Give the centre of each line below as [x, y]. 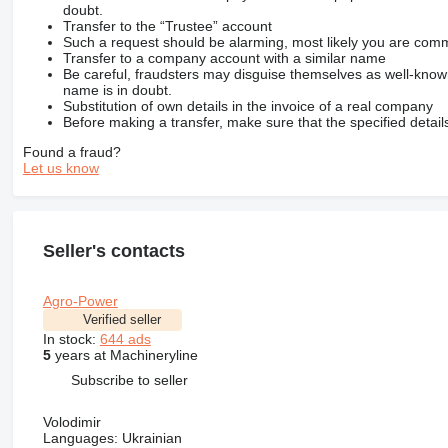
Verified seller [121, 319]
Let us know [60, 167]
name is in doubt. [117, 89]
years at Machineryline [124, 354]
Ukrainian [149, 437]
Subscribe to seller [129, 380]
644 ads [125, 338]
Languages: [80, 437]
